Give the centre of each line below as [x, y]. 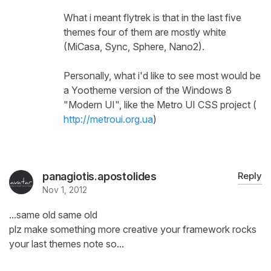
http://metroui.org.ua [108, 119]
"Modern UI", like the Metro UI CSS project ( [160, 105]
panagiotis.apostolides [100, 177]
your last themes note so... [67, 244]
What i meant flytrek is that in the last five [152, 18]
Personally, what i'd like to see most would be [162, 76]
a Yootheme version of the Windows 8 [148, 90]
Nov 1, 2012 [65, 190]
